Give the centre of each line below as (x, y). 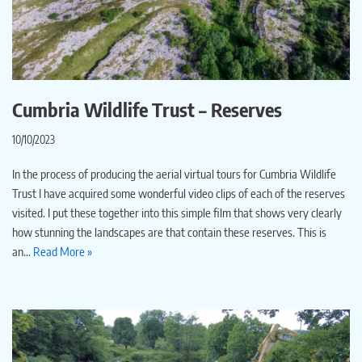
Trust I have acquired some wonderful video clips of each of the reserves (179, 194)
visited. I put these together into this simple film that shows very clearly (177, 213)
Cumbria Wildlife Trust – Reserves (147, 109)
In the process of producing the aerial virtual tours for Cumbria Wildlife (174, 174)
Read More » (63, 252)
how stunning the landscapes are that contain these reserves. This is (169, 232)
